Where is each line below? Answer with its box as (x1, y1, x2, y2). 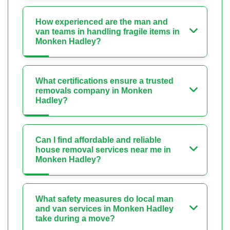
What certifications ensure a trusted (35, 76, 174, 85)
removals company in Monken (35, 86, 152, 95)
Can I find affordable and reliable (35, 135, 161, 144)
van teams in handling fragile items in (35, 27, 180, 36)
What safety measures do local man (35, 194, 174, 203)
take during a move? (35, 214, 115, 223)
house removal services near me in (35, 145, 171, 154)
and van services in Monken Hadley (35, 204, 174, 213)
